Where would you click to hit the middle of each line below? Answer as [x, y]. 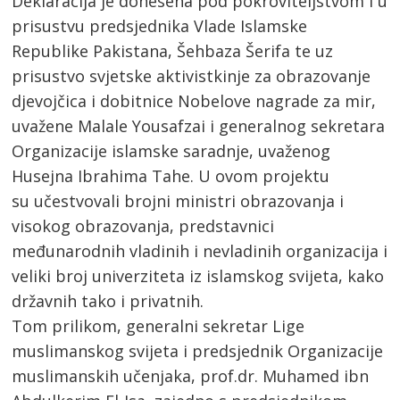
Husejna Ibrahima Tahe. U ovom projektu [171, 175]
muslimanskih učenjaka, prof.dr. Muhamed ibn [191, 375]
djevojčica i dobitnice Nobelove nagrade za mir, [194, 100]
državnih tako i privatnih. [108, 300]
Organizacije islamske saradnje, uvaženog [171, 150]
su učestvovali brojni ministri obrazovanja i [178, 200]
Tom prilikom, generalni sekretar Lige [158, 325]
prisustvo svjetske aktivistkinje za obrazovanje [192, 75]
